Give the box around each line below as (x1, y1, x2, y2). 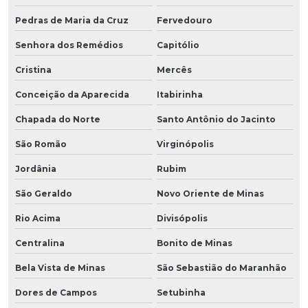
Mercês (156, 64, 192, 75)
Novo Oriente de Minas (156, 188, 264, 199)
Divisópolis (156, 212, 208, 223)
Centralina (15, 237, 65, 248)
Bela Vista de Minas (15, 262, 105, 273)
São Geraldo (15, 188, 72, 199)
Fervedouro (156, 14, 212, 25)
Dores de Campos (15, 287, 97, 298)
